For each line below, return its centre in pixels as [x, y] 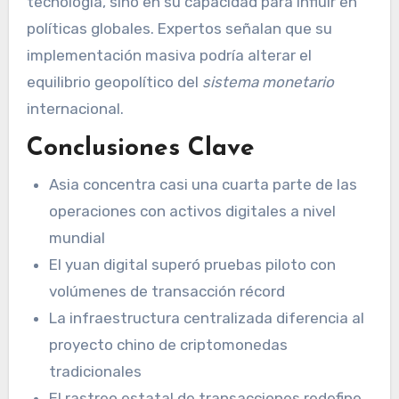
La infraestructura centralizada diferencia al [207, 318]
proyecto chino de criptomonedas [169, 344]
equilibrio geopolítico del [114, 81]
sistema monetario [268, 81]
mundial [77, 237]
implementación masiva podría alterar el [169, 55]
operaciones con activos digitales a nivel [193, 211]
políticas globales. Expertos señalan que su [179, 28]
